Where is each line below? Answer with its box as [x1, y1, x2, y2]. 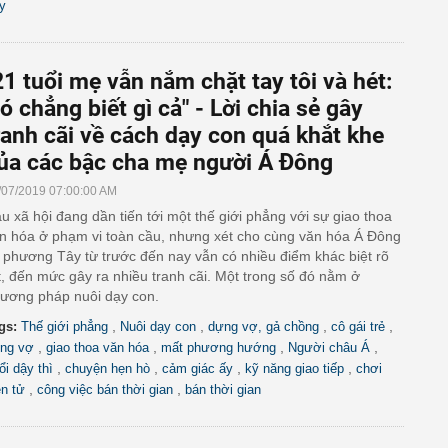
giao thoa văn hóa [46, 340, 149, 355]
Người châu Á [288, 340, 370, 355]
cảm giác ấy [162, 361, 233, 376]
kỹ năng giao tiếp [245, 361, 344, 376]
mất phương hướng [161, 340, 276, 355]
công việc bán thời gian [37, 382, 173, 397]
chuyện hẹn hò [65, 361, 150, 376]
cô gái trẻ [331, 319, 385, 334]
